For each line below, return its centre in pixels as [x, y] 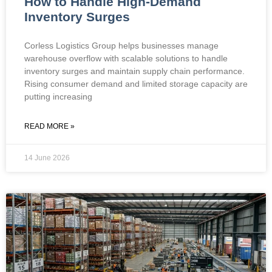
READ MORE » [49, 126]
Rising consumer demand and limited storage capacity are [136, 83]
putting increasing [58, 96]
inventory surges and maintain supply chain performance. [134, 71]
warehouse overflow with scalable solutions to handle [126, 58]
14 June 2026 [47, 158]
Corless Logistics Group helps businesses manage [121, 45]
